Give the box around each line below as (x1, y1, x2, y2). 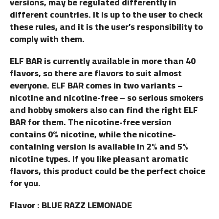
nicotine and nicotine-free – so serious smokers (10, 89, 203, 106)
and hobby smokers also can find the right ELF (10, 102, 198, 118)
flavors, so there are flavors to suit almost (10, 65, 182, 82)
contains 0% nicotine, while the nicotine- (10, 126, 176, 143)
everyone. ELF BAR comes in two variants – (10, 77, 183, 94)
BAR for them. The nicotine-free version (10, 114, 172, 131)
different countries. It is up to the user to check (10, 6, 202, 23)
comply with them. (10, 31, 85, 47)
